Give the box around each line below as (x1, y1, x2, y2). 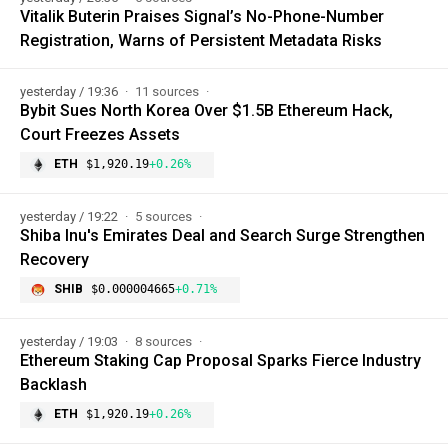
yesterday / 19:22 (20, 208, 121, 224)
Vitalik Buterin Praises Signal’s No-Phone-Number (20, 6, 384, 26)
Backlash (20, 374, 87, 394)
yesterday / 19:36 (20, 83, 121, 99)
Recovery (20, 249, 89, 269)
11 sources (135, 83, 202, 99)
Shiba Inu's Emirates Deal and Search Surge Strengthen (20, 225, 425, 245)
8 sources (135, 333, 195, 349)
